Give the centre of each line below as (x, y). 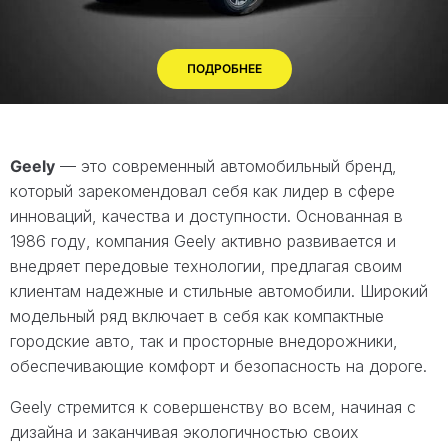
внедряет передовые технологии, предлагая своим (206, 265)
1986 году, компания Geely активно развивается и (203, 240)
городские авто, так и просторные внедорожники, (204, 340)
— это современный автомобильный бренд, (226, 165)
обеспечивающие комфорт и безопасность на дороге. (218, 365)
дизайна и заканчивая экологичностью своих (184, 431)
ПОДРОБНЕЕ (224, 68)
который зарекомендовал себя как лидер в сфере (202, 190)
